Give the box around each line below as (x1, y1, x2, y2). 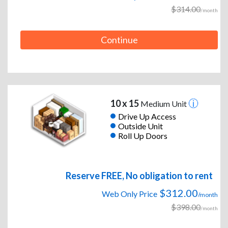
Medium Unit (138, 99, 188, 109)
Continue (100, 34, 138, 46)
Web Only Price (102, 189, 157, 199)
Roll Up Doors (118, 130, 167, 140)
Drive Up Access (118, 111, 176, 121)
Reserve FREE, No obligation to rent (66, 170, 213, 182)
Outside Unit (118, 121, 163, 131)
